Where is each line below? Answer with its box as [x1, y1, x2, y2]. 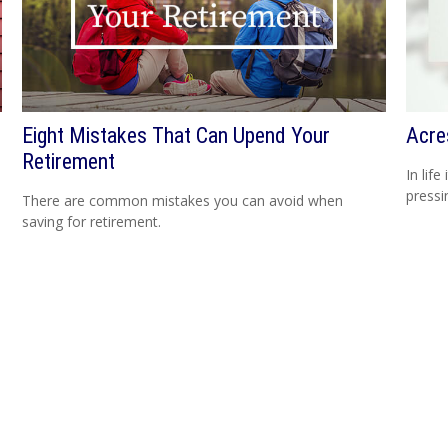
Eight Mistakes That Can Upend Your [22, 122, 331, 148]
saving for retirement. [22, 211, 162, 231]
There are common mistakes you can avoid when [22, 190, 344, 210]
